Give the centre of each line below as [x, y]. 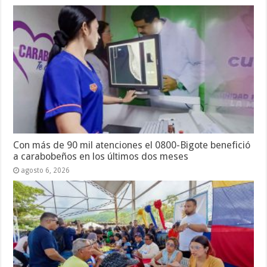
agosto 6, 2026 [46, 171]
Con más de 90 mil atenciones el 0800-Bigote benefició [132, 145]
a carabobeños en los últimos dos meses [101, 157]
